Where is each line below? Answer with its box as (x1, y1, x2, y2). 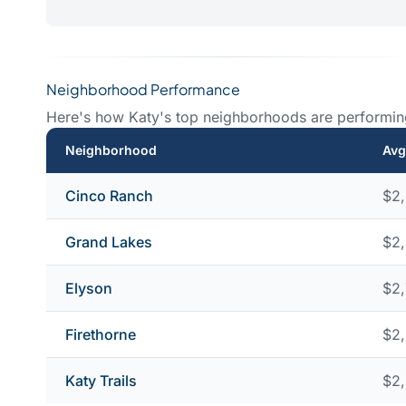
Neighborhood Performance (46, 79, 240, 99)
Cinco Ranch (65, 186, 153, 205)
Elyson (65, 278, 112, 297)
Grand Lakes (65, 232, 152, 251)
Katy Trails (65, 371, 137, 390)
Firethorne (65, 324, 136, 343)
